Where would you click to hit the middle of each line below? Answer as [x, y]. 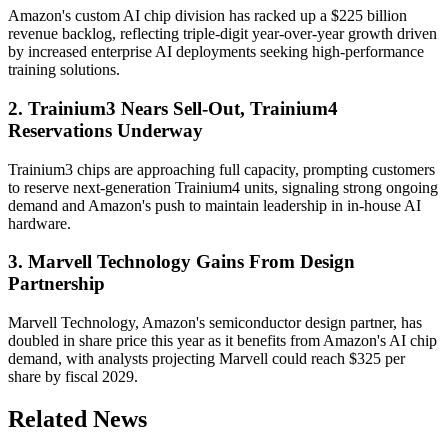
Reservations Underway [105, 130]
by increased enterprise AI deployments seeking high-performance [216, 52]
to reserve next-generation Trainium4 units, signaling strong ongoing [223, 187]
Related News [77, 419]
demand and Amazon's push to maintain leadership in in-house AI [214, 205]
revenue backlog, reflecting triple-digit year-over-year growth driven [222, 34]
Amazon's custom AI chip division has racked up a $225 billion [207, 16]
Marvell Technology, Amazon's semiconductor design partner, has [215, 323]
